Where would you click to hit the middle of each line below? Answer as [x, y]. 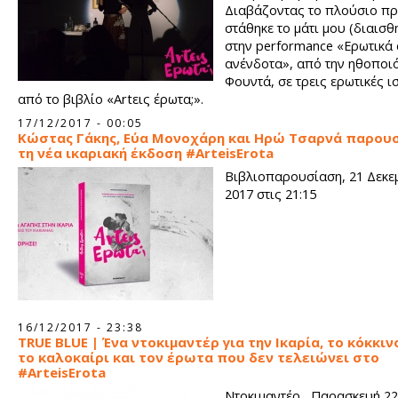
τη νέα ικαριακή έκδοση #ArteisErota [146, 153]
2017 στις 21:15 [271, 194]
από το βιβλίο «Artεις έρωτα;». [111, 99]
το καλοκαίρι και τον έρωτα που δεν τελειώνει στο [199, 357]
